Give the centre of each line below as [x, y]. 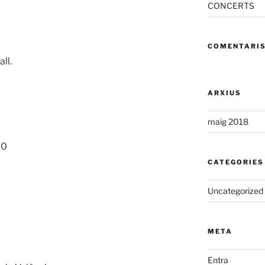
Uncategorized [235, 191]
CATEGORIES [235, 162]
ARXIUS [224, 93]
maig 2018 [228, 122]
